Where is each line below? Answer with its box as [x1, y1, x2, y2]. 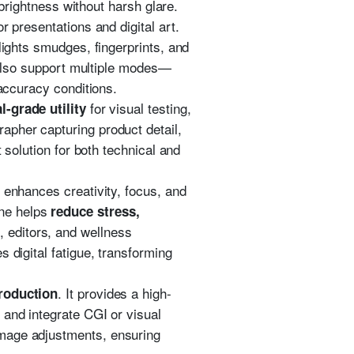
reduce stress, [51, 201, 140, 220]
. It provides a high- [58, 283, 171, 303]
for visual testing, [85, 98, 191, 118]
